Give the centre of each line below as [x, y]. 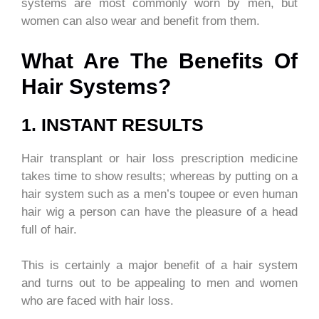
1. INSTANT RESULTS [113, 124]
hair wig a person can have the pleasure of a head [159, 211]
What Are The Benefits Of [159, 61]
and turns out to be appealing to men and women [159, 283]
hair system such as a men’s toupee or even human [159, 194]
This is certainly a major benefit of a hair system [159, 266]
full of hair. [49, 229]
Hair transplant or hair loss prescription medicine [159, 158]
